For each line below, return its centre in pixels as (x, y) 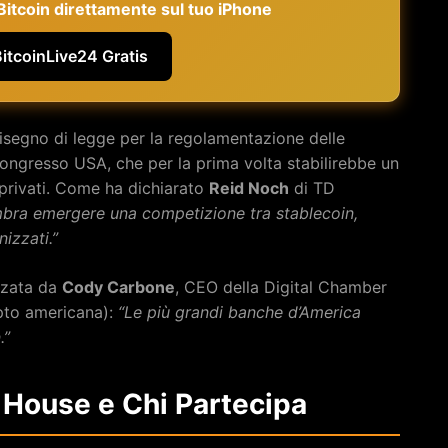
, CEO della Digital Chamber (281, 286)
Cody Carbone (118, 286)
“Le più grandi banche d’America (239, 311)
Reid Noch (249, 187)
